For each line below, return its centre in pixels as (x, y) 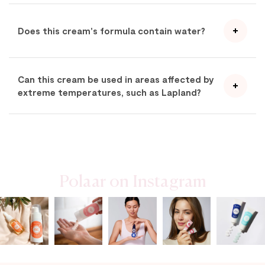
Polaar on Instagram (132, 179)
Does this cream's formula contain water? (112, 30)
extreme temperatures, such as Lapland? (109, 92)
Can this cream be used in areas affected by (116, 79)
